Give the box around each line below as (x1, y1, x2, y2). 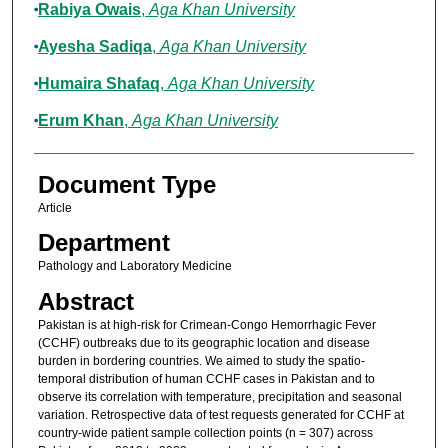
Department (37, 229, 170, 257)
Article (37, 201, 72, 216)
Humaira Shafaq (37, 75, 160, 93)
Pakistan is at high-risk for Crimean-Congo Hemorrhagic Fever (37, 317, 376, 332)
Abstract (37, 287, 134, 315)
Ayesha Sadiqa (37, 38, 152, 56)
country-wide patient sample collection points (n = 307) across (37, 425, 373, 440)
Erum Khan (37, 112, 124, 130)
